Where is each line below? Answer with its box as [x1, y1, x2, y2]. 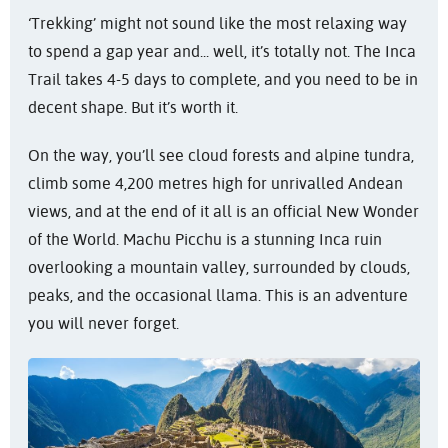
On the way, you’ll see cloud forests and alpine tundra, [27, 146, 414, 166]
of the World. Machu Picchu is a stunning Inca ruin [27, 230, 382, 250]
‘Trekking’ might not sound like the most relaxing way [27, 14, 407, 34]
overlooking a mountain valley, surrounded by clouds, [27, 258, 410, 278]
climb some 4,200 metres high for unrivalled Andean [27, 174, 403, 194]
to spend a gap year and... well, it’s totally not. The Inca [27, 42, 416, 62]
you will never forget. [27, 314, 179, 334]
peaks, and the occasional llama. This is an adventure [27, 286, 408, 306]
